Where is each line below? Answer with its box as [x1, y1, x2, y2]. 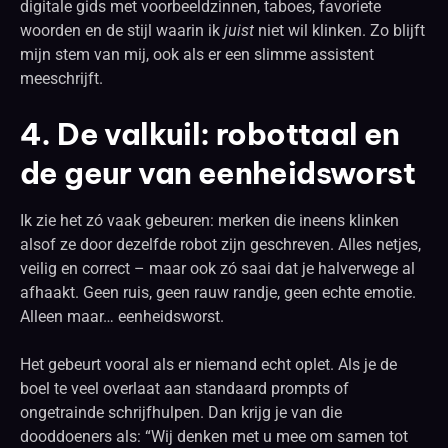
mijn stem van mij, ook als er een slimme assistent [20, 44, 374, 64]
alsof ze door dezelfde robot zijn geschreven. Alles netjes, [20, 234, 421, 254]
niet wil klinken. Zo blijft [254, 20, 425, 40]
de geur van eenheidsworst [20, 153, 415, 192]
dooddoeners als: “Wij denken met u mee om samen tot [20, 426, 408, 446]
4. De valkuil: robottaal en [20, 114, 400, 153]
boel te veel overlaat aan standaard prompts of [20, 378, 349, 398]
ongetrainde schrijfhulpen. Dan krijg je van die [20, 402, 342, 422]
